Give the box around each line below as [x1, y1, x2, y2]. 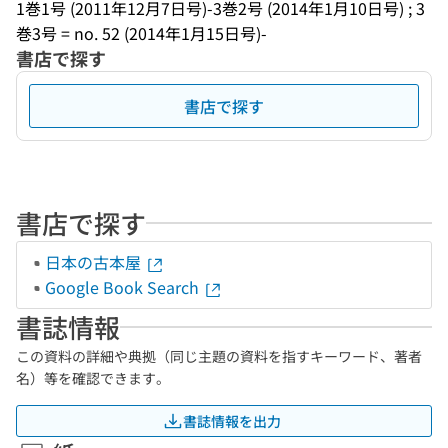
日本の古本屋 [45, 250, 145, 274]
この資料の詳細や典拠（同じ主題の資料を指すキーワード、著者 [16, 346, 422, 366]
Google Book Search [45, 275, 203, 299]
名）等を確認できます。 [16, 368, 170, 388]
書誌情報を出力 [183, 410, 281, 431]
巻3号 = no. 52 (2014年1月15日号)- [16, 21, 267, 45]
